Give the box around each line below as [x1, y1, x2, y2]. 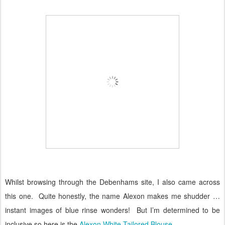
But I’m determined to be [136, 205, 220, 215]
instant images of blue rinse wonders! [5, 205, 130, 215]
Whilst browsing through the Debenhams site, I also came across [5, 177, 220, 187]
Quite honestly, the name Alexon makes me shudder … [38, 191, 220, 201]
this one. [5, 191, 33, 201]
